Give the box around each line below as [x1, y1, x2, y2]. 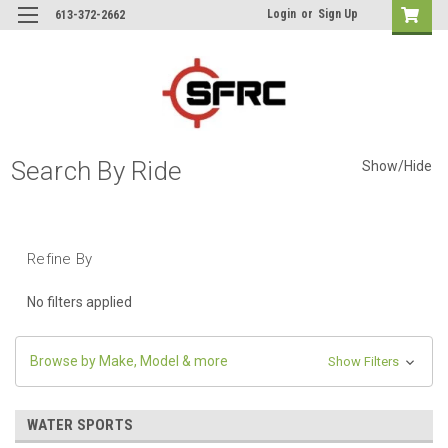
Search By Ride [10, 155, 182, 186]
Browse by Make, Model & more [30, 352, 228, 369]
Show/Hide [361, 158, 432, 175]
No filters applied [27, 293, 132, 310]
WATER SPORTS [27, 415, 133, 434]
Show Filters [327, 353, 402, 369]
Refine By [27, 249, 93, 268]
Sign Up [318, 7, 358, 21]
